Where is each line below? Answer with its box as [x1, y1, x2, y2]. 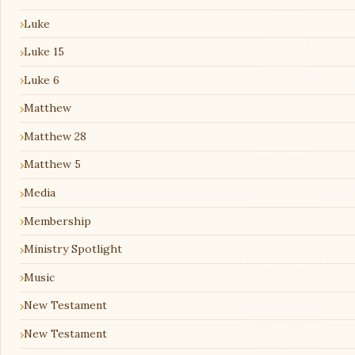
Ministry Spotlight [24, 242, 122, 257]
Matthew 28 [24, 128, 86, 143]
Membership [24, 213, 91, 228]
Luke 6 [24, 72, 59, 87]
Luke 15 [24, 44, 64, 59]
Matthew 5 [24, 157, 81, 172]
